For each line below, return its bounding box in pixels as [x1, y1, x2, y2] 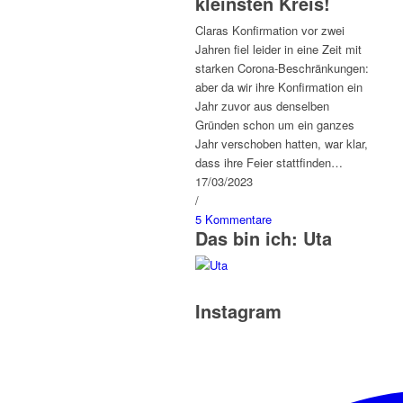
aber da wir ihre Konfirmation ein [195, 78, 363, 95]
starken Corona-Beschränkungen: [195, 59, 369, 76]
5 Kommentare [195, 210, 272, 228]
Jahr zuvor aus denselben [195, 97, 329, 114]
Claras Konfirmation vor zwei [195, 22, 345, 39]
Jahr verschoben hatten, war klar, [195, 135, 368, 152]
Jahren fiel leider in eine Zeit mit [195, 40, 362, 58]
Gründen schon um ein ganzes [195, 116, 354, 133]
